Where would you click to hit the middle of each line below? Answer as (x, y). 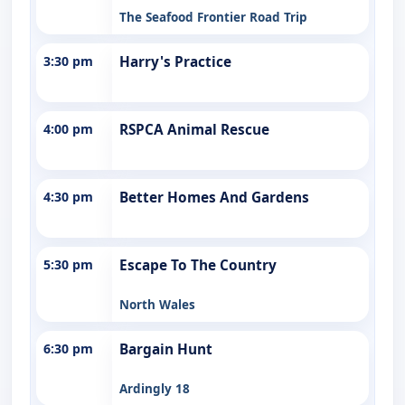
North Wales (157, 304)
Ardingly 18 (155, 388)
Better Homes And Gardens (214, 197)
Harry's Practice (175, 61)
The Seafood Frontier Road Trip (213, 17)
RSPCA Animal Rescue (194, 129)
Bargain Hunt (166, 349)
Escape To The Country (198, 265)
